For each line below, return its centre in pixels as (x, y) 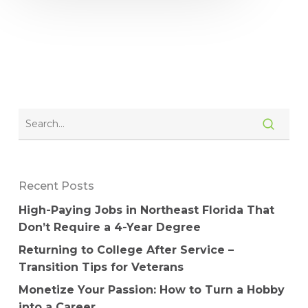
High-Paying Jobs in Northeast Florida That (146, 210)
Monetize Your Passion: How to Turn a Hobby (151, 290)
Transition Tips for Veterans (101, 267)
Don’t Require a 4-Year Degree (109, 228)
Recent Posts (56, 186)
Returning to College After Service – (126, 250)
